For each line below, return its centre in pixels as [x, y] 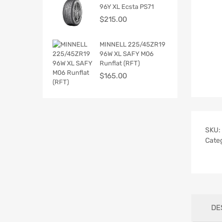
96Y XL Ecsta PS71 [127, 6]
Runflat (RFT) [120, 63]
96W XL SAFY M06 [127, 54]
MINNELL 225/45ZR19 [133, 44]
